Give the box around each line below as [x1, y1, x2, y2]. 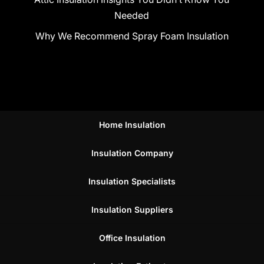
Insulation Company [91, 147, 173, 158]
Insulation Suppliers [91, 204, 173, 214]
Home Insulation [98, 119, 166, 130]
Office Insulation [98, 232, 166, 243]
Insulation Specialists [88, 176, 176, 186]
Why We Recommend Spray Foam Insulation [35, 29, 229, 42]
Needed [114, 9, 150, 21]
